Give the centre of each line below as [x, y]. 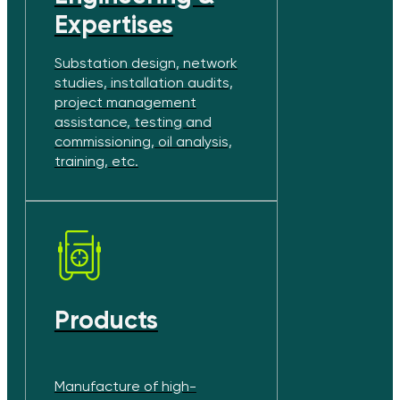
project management [125, 102]
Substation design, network [146, 62]
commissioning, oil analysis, [143, 141]
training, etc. [96, 161]
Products [106, 320]
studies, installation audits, [143, 82]
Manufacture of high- [125, 386]
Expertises [113, 24]
